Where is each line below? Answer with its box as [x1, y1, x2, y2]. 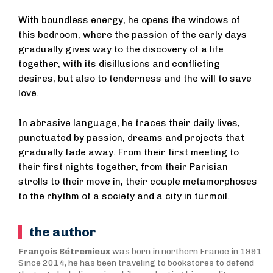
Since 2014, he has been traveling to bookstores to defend [18, 258, 254, 269]
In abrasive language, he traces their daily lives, [18, 118, 240, 129]
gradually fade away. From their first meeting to [18, 147, 239, 158]
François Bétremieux [18, 246, 110, 257]
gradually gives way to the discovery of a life [18, 44, 224, 55]
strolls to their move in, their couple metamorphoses [18, 176, 257, 188]
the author [29, 224, 96, 240]
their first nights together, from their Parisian [18, 161, 228, 173]
